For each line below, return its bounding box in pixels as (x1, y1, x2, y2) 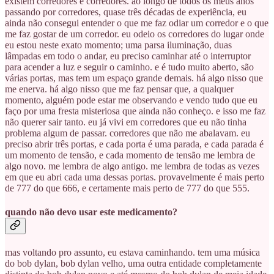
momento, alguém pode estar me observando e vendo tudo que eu (5, 94, 257, 105)
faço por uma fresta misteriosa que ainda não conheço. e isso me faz (5, 105, 265, 116)
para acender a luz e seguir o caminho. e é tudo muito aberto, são (5, 61, 254, 72)
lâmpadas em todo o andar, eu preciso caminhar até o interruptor (5, 50, 251, 61)
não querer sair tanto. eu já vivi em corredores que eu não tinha (5, 116, 246, 127)
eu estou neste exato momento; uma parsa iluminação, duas (5, 39, 232, 50)
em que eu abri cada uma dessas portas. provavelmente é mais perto (5, 171, 264, 182)
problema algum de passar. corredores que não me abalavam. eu (5, 127, 250, 138)
